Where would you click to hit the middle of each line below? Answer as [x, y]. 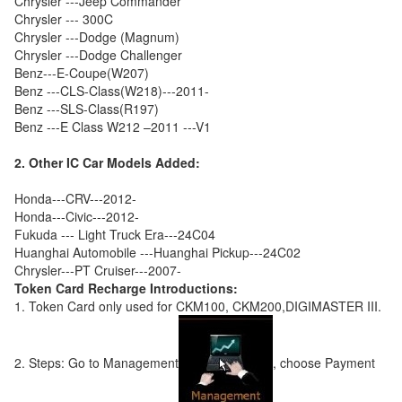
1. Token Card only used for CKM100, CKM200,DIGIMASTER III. [198, 306]
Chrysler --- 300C [64, 19]
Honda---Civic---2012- [77, 216]
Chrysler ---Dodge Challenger [98, 55]
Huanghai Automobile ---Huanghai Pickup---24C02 [157, 252]
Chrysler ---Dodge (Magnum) [97, 37]
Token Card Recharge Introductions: [126, 288]
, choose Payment [324, 362]
